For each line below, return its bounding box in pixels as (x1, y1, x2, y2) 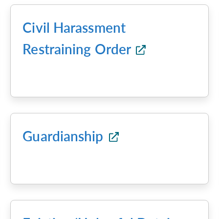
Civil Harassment (22, 19, 126, 36)
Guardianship (22, 128, 107, 144)
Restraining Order (22, 41, 134, 57)
